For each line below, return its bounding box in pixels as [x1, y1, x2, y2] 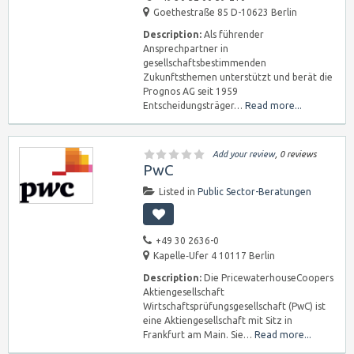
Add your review [213, 149, 275, 159]
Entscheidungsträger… [143, 100, 245, 111]
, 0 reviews [275, 149, 317, 159]
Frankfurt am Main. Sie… [143, 330, 254, 340]
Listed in [159, 186, 198, 197]
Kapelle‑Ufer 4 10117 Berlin [153, 250, 275, 261]
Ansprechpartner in [143, 43, 228, 54]
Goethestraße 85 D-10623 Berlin [153, 7, 297, 17]
